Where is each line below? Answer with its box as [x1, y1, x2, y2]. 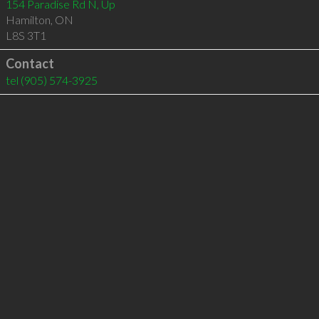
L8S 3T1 [5, 28, 46, 42]
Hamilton [5, 13, 51, 26]
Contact [5, 56, 54, 71]
